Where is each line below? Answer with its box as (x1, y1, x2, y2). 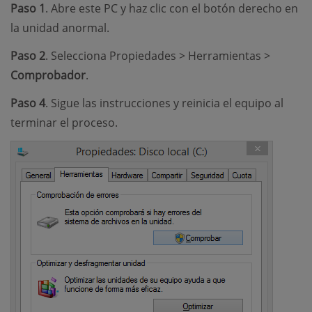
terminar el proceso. (10, 115, 118, 131)
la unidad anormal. (10, 20, 109, 36)
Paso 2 (10, 48, 45, 64)
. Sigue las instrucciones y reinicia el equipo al (45, 95, 283, 111)
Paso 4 (10, 95, 45, 111)
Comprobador (10, 68, 86, 84)
